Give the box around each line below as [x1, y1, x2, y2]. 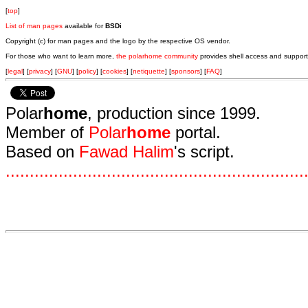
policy [78, 67, 96, 75]
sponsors [171, 67, 200, 75]
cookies [102, 67, 126, 75]
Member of [5, 123, 89, 142]
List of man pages [5, 22, 63, 30]
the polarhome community [116, 52, 198, 60]
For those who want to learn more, [5, 52, 116, 60]
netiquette [133, 67, 165, 75]
